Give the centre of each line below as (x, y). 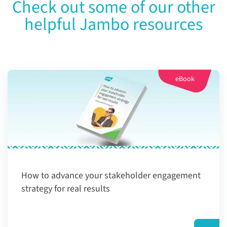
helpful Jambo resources (113, 25)
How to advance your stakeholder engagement (111, 175)
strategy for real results (66, 188)
